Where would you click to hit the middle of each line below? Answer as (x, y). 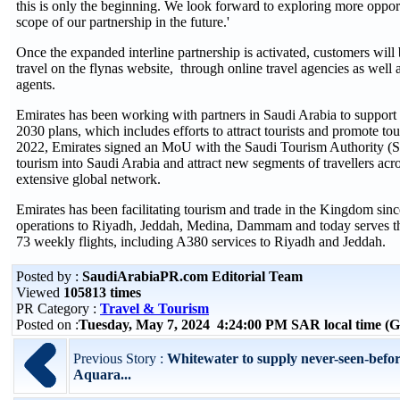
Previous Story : (120, 358)
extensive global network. (90, 179)
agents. (36, 84)
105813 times (102, 292)
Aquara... (102, 375)
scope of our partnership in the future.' (123, 22)
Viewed (40, 292)
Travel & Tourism (154, 308)
